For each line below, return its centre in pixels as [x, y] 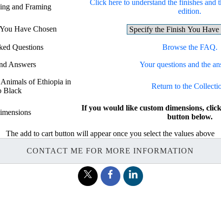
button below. [190, 116]
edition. [190, 11]
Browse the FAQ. [190, 47]
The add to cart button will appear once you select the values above [110, 133]
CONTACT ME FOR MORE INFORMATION [110, 150]
